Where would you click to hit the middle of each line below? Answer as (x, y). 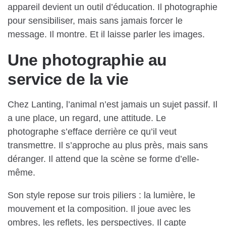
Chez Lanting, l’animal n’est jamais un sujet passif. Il (112, 105)
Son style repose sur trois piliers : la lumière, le (101, 195)
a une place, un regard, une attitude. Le (87, 118)
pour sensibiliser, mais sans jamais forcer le (95, 21)
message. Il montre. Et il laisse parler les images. (106, 35)
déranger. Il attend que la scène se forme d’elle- (103, 159)
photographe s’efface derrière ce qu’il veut (92, 132)
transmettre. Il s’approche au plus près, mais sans (108, 146)
